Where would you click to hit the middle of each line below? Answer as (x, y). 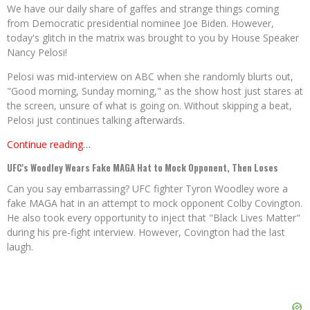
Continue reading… (49, 145)
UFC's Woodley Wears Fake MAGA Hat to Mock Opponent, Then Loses (143, 168)
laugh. (20, 247)
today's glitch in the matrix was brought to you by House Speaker (153, 38)
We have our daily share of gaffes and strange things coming (143, 9)
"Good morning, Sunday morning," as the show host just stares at (155, 91)
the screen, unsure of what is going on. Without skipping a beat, (149, 106)
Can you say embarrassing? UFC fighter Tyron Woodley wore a (147, 189)
